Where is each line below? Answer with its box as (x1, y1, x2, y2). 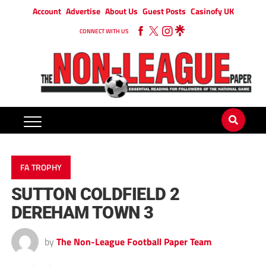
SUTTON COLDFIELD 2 (11, 184, 180, 205)
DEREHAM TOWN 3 (11, 202, 154, 223)
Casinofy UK (190, 5, 234, 17)
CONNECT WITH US (80, 27, 128, 36)
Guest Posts (142, 5, 186, 17)
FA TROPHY (20, 161, 62, 175)
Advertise (65, 5, 100, 17)
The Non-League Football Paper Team (56, 235, 211, 249)
